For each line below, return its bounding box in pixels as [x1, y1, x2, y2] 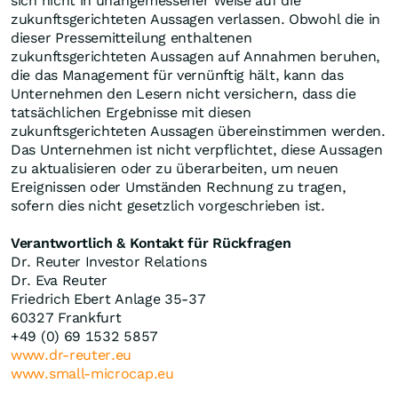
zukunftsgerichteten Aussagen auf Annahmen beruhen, [11, 48, 381, 66]
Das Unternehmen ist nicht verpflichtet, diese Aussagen [11, 141, 383, 159]
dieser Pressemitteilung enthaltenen [11, 29, 252, 47]
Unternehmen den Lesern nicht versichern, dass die [11, 85, 356, 103]
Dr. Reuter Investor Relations [11, 253, 207, 271]
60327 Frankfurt [11, 309, 122, 327]
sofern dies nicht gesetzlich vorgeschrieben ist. [11, 197, 325, 215]
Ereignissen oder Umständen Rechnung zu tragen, [11, 179, 346, 196]
